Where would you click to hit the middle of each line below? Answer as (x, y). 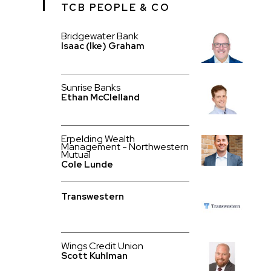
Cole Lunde (87, 165)
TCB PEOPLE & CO (115, 8)
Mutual (76, 155)
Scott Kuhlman (94, 256)
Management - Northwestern (125, 147)
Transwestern (92, 197)
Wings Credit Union (102, 246)
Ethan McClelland (100, 97)
